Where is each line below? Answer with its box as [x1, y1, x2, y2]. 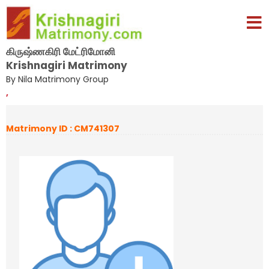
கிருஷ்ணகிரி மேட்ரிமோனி [6, 44, 115, 59]
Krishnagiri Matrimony [6, 58, 127, 73]
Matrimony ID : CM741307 [6, 122, 119, 134]
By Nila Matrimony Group [6, 73, 109, 85]
